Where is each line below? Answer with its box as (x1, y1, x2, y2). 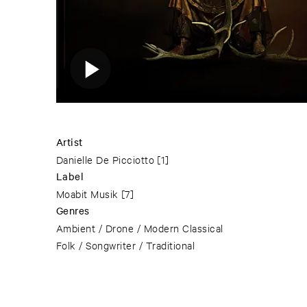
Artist (56, 135, 83, 149)
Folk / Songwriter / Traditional (56, 238, 195, 252)
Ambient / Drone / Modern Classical (56, 221, 223, 235)
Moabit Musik (56, 187, 119, 201)
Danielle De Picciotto (56, 153, 155, 167)
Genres (56, 204, 90, 218)
